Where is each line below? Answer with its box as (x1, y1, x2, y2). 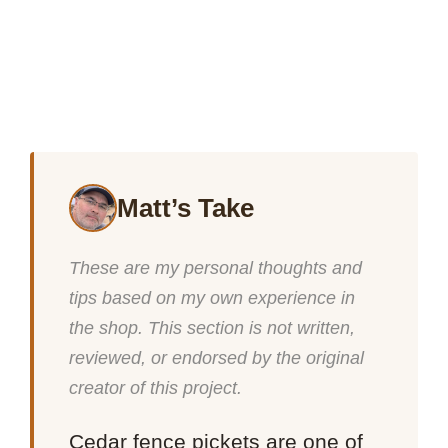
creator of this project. (69, 377, 243, 398)
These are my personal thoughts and (69, 257, 363, 278)
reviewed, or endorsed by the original (69, 347, 365, 368)
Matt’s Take (117, 192, 255, 223)
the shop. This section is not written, (69, 317, 356, 338)
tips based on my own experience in (69, 287, 356, 308)
